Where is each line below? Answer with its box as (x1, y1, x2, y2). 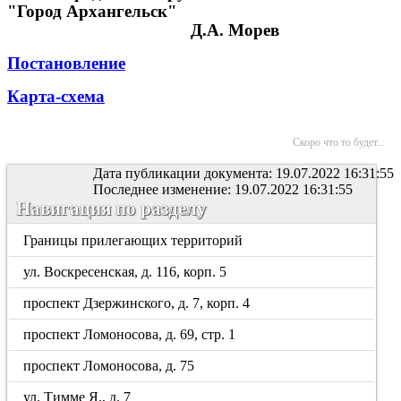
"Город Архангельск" (7, 2, 177, 21)
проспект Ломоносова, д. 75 (23, 358, 195, 373)
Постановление (7, 54, 125, 73)
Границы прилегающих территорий (23, 233, 243, 248)
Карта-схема (7, 87, 105, 106)
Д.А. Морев (191, 21, 279, 39)
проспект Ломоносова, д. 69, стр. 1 (23, 327, 236, 342)
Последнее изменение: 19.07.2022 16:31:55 (93, 182, 353, 197)
